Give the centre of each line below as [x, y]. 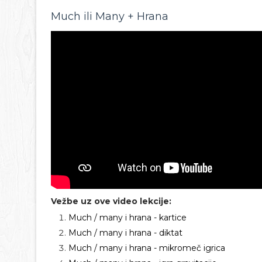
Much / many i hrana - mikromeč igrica [147, 248]
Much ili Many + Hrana [111, 16]
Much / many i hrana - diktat [125, 233]
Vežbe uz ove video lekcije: [111, 201]
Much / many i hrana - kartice [127, 218]
